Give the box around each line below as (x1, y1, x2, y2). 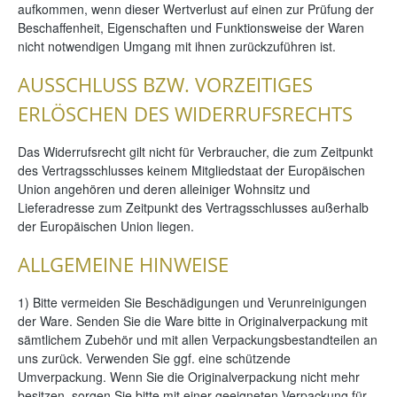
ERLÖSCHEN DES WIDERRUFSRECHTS (18, 100, 353, 127)
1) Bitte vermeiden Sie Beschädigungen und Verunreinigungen (18, 292, 367, 311)
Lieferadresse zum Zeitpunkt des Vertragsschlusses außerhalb (18, 198, 369, 216)
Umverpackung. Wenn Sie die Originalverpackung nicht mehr (18, 367, 360, 385)
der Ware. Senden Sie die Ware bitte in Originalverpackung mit (18, 311, 368, 330)
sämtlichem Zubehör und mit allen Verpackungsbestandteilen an (18, 330, 378, 348)
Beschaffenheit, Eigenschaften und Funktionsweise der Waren (18, 18, 364, 36)
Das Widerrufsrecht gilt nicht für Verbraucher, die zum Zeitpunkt (18, 142, 373, 160)
